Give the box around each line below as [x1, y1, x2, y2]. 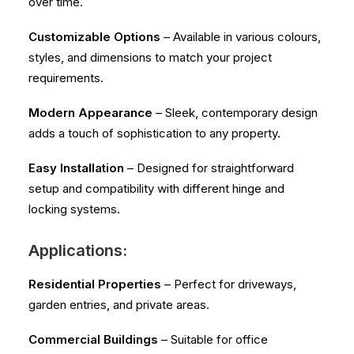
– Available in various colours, [160, 29, 321, 44]
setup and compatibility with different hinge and [28, 181, 284, 196]
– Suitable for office [158, 332, 268, 347]
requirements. [28, 70, 104, 85]
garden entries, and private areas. [28, 297, 209, 312]
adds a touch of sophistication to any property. [28, 126, 281, 141]
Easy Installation [28, 160, 124, 175]
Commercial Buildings [28, 332, 158, 347]
